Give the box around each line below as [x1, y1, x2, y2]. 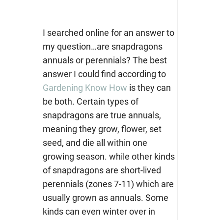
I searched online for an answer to [42, 27, 174, 38]
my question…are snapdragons [42, 41, 163, 52]
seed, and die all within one [42, 137, 147, 148]
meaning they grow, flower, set [42, 124, 162, 135]
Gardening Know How [42, 82, 127, 93]
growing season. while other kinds [42, 151, 175, 162]
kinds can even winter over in [42, 206, 157, 217]
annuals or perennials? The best [42, 55, 167, 66]
